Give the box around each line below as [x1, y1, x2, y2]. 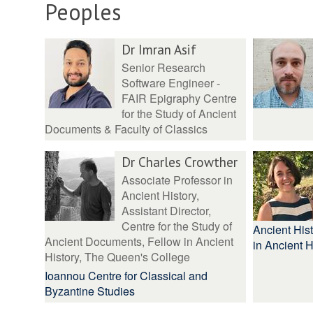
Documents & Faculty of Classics [45, 121, 208, 137]
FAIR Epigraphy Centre [122, 90, 237, 106]
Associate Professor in [122, 172, 233, 188]
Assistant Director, [122, 203, 211, 219]
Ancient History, [122, 187, 199, 203]
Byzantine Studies [45, 283, 135, 299]
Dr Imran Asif [122, 41, 196, 58]
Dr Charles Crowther [122, 153, 238, 170]
